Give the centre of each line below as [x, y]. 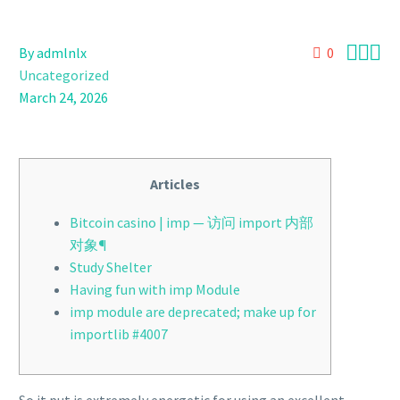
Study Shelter [111, 267]
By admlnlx [53, 53]
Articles [175, 184]
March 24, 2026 [63, 97]
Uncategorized [64, 75]
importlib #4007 [119, 333]
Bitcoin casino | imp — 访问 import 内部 [192, 222]
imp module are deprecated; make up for [193, 311]
